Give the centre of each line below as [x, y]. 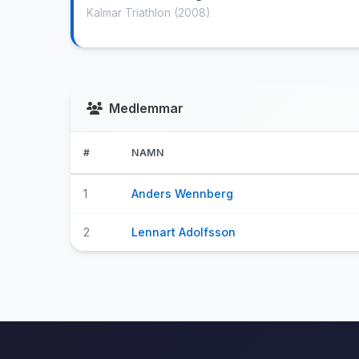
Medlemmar [146, 108]
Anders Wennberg [182, 194]
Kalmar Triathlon [130, 12]
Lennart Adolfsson [184, 232]
